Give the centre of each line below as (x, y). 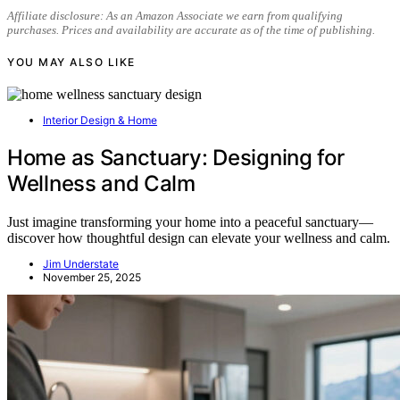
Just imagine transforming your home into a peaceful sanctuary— (190, 221)
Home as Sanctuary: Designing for (176, 157)
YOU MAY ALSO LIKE (71, 62)
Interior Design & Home (100, 120)
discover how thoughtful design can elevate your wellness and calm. (199, 237)
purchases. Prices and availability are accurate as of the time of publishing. (191, 29)
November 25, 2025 (92, 277)
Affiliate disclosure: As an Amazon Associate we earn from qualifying (175, 15)
